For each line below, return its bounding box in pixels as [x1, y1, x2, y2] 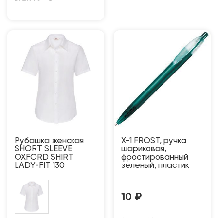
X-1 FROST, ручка [121, 137, 186, 145]
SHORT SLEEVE [15, 145, 72, 154]
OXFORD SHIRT [15, 153, 73, 162]
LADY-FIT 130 [15, 162, 65, 170]
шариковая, [121, 145, 166, 154]
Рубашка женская [15, 137, 84, 145]
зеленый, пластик [121, 162, 189, 170]
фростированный [121, 153, 188, 162]
